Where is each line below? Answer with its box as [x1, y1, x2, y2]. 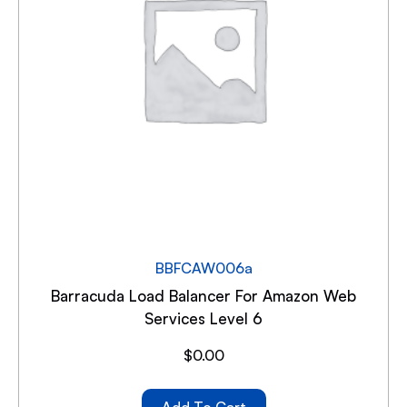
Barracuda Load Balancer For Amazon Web [51, 285, 356, 305]
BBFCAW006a [154, 258, 253, 277]
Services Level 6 [144, 308, 263, 328]
